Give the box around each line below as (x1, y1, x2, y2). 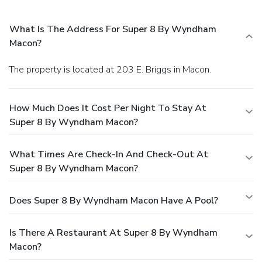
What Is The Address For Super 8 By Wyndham (9, 23, 216, 36)
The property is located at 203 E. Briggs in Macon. (14, 63, 211, 77)
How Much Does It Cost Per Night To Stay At (9, 102, 206, 115)
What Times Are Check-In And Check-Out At (9, 148, 208, 161)
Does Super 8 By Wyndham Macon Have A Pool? (9, 194, 218, 208)
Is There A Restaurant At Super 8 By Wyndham (9, 226, 218, 240)
